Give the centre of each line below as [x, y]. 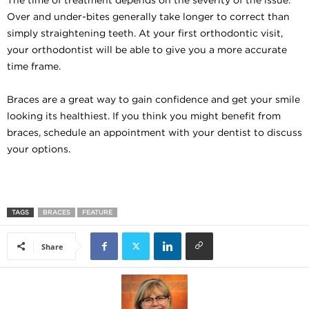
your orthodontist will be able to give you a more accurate [147, 49]
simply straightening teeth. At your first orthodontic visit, [145, 33]
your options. [39, 149]
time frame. [34, 66]
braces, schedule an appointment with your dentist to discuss [154, 132]
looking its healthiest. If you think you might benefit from [144, 116]
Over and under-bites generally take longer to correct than [148, 16]
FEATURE [97, 212]
